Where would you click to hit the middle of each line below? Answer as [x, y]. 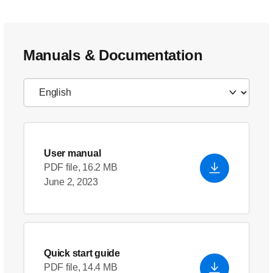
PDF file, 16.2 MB [81, 167]
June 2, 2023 [71, 182]
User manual [73, 153]
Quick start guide [82, 253]
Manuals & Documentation [113, 55]
